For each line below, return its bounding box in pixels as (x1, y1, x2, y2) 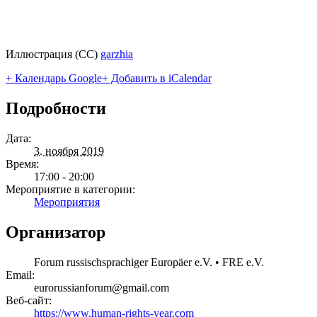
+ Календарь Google (6, 72, 102, 85)
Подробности (6, 99, 106, 118)
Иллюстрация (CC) (6, 48, 100, 61)
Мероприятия (34, 196, 100, 209)
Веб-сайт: (6, 294, 52, 306)
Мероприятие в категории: (6, 183, 135, 196)
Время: (6, 158, 39, 171)
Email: (6, 268, 35, 281)
